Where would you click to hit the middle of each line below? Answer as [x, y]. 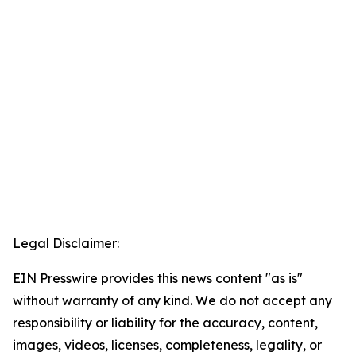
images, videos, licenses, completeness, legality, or [167, 345]
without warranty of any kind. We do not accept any [172, 301]
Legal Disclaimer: [66, 244]
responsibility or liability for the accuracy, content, [165, 323]
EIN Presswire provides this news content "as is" [158, 279]
